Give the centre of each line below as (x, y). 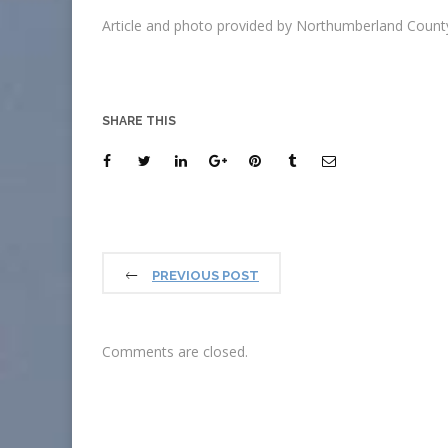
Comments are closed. (175, 351)
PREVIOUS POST (205, 275)
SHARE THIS (139, 121)
